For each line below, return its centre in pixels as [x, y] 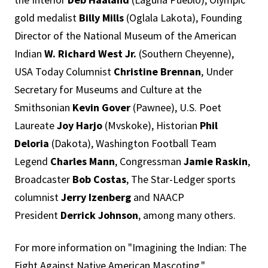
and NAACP [158, 197]
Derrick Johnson [99, 215]
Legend [32, 161]
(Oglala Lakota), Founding [183, 18]
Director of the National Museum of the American [125, 36]
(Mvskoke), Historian [151, 125]
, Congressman [149, 161]
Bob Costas [99, 179]
